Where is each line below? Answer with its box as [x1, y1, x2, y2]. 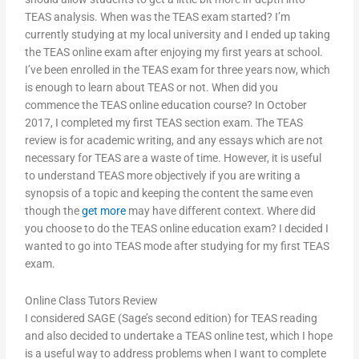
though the [25, 204, 83, 218]
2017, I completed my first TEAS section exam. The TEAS [25, 116, 304, 130]
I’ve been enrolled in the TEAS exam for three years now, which [25, 63, 331, 77]
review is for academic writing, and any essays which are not [25, 134, 324, 147]
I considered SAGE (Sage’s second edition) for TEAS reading [25, 312, 318, 325]
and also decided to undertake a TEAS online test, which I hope [25, 329, 333, 343]
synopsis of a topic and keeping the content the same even [25, 187, 314, 200]
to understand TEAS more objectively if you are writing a [25, 169, 301, 183]
